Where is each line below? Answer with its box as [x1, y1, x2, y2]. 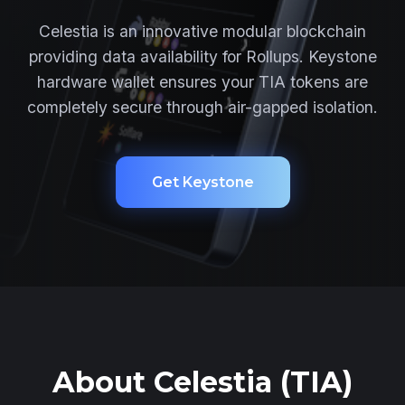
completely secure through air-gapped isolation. [27, 98, 378, 117]
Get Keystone [151, 174, 254, 191]
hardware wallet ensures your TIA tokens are [37, 72, 368, 91]
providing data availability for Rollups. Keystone [28, 47, 377, 66]
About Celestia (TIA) [52, 364, 353, 400]
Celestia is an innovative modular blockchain [39, 22, 366, 41]
